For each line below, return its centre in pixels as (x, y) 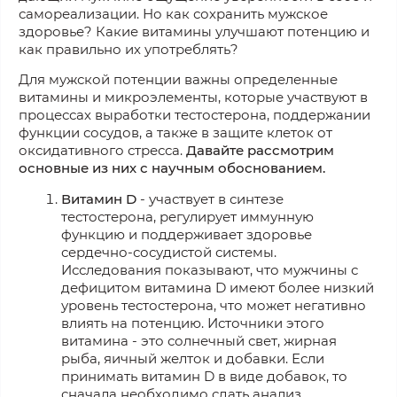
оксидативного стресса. (102, 150)
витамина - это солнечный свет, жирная (199, 340)
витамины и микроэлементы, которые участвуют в (193, 97)
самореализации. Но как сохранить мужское (173, 14)
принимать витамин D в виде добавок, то (204, 376)
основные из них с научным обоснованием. (172, 167)
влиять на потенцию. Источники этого (193, 323)
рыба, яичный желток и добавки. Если (193, 358)
